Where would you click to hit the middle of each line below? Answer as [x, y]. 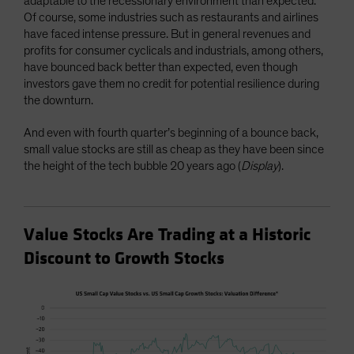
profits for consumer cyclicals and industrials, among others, [173, 51]
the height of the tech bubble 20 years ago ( [132, 166]
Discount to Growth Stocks [124, 259]
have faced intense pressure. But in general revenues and [167, 34]
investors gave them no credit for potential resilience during [171, 84]
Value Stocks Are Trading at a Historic [167, 235]
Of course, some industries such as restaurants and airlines [171, 18]
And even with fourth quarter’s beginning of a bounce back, [171, 133]
